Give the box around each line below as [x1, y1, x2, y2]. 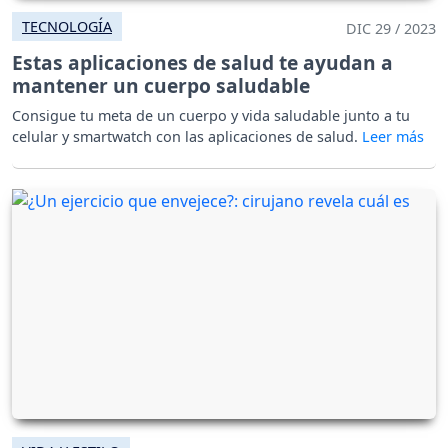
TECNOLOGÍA [22, 16, 112, 36]
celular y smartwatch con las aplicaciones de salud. [12, 126, 362, 146]
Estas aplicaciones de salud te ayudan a [12, 48, 393, 76]
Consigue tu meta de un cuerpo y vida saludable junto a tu [12, 105, 410, 125]
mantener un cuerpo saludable [12, 71, 310, 99]
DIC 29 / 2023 [346, 18, 436, 38]
